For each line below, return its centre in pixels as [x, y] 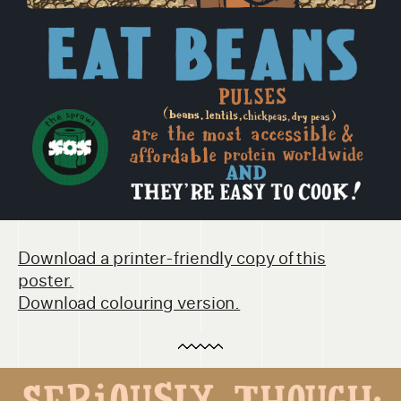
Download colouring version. [129, 303]
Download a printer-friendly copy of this [172, 259]
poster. [46, 281]
